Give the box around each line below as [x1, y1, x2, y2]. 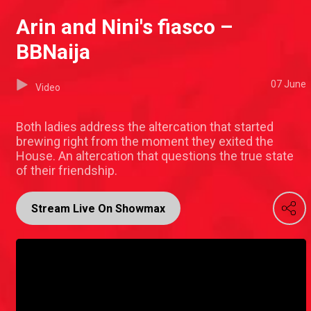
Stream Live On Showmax [31, 202, 165, 216]
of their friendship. [16, 163, 117, 178]
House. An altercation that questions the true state [16, 149, 294, 164]
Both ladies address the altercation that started [16, 119, 274, 135]
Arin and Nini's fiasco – [16, 15, 233, 40]
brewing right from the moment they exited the [16, 134, 274, 149]
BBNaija [16, 40, 90, 65]
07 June [271, 78, 306, 90]
